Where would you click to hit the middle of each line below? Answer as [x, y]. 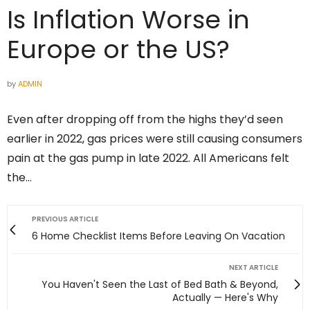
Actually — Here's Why [225, 298]
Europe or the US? [118, 50]
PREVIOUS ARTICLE [65, 219]
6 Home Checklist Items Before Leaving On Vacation [158, 236]
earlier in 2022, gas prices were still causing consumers [155, 139]
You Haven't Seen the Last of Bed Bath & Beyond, [160, 285]
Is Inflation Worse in [128, 20]
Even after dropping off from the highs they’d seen [145, 120]
